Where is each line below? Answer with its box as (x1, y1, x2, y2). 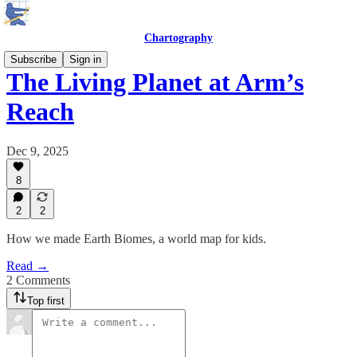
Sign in (69, 53, 101, 65)
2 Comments (6, 273, 70, 287)
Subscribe (10, 53, 57, 65)
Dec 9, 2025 (6, 143, 69, 158)
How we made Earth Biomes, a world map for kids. (6, 232, 266, 245)
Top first (27, 295, 65, 307)
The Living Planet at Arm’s (6, 68, 304, 97)
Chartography (144, 32, 213, 44)
